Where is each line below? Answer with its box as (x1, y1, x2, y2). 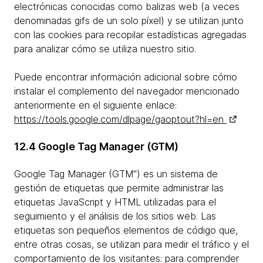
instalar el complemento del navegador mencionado (14, 85, 240, 97)
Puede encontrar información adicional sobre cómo (14, 71, 237, 83)
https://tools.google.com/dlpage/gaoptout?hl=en (14, 113, 227, 125)
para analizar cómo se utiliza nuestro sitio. (14, 43, 196, 55)
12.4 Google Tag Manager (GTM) (14, 140, 178, 153)
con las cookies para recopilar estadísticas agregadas (14, 29, 247, 41)
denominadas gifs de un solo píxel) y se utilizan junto (14, 15, 244, 26)
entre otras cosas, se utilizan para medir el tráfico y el (14, 238, 249, 250)
